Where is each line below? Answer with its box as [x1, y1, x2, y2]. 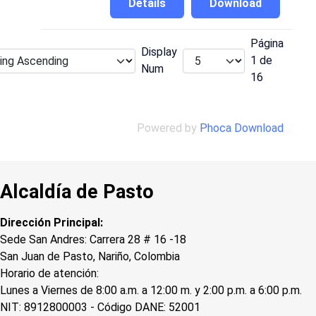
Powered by [137, 121, 200, 135]
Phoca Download [200, 121, 284, 135]
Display [141, 45, 177, 59]
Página [250, 37, 284, 51]
